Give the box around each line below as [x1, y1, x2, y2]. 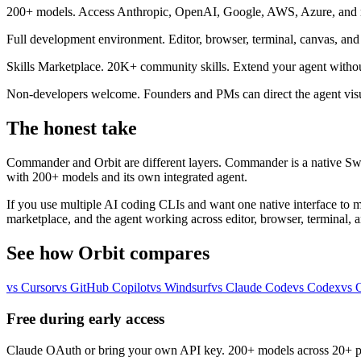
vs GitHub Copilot [56, 280, 150, 295]
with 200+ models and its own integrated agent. [6, 170, 247, 185]
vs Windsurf [150, 280, 211, 295]
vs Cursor [6, 280, 56, 295]
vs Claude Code [211, 280, 293, 295]
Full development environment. [6, 32, 165, 47]
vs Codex [293, 280, 341, 295]
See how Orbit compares [6, 243, 210, 264]
